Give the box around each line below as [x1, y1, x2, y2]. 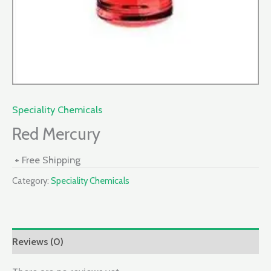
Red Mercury [12, 123, 100, 144]
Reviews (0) [12, 235, 64, 247]
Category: [12, 175, 51, 186]
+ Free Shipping [15, 154, 80, 166]
